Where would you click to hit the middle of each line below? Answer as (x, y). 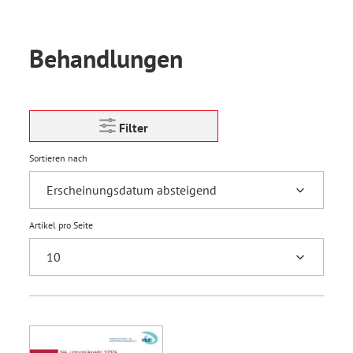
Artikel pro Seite (61, 225)
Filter (134, 128)
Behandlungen (106, 58)
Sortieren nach (58, 158)
